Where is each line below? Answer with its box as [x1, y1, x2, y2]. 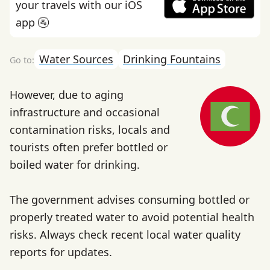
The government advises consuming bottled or [10, 192, 250, 207]
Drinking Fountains [123, 51, 221, 66]
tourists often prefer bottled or [10, 140, 168, 155]
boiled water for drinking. [10, 157, 140, 172]
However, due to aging [10, 87, 124, 102]
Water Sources [39, 51, 113, 66]
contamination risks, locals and [10, 122, 170, 137]
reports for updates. [10, 245, 112, 260]
